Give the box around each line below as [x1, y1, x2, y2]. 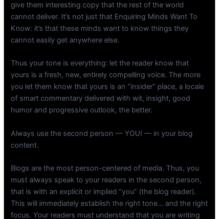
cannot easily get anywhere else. [11, 36, 120, 45]
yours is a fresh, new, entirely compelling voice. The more [11, 70, 201, 80]
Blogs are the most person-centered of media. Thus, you [11, 164, 199, 173]
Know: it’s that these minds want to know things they [11, 24, 189, 33]
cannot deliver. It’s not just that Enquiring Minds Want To [11, 12, 198, 22]
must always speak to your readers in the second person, [11, 175, 202, 185]
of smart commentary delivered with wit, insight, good [11, 94, 191, 103]
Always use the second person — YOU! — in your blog [11, 129, 193, 138]
